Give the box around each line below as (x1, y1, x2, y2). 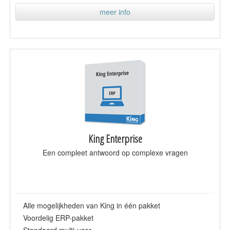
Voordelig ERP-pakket (23, 212, 93, 223)
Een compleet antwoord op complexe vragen (42, 147, 188, 158)
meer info (100, 6, 130, 17)
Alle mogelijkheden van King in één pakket (23, 200, 160, 210)
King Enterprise (88, 131, 142, 146)
